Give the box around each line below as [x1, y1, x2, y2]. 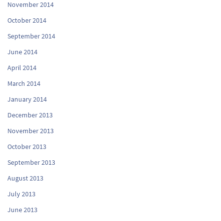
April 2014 [7, 63, 37, 72]
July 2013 [7, 189, 36, 198]
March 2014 [7, 78, 40, 88]
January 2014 [7, 94, 47, 104]
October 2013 [7, 142, 46, 151]
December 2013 [7, 110, 53, 119]
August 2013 [7, 173, 43, 183]
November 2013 [7, 126, 54, 135]
